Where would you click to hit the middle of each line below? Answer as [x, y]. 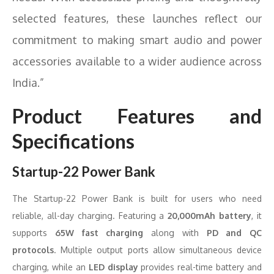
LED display [113, 267]
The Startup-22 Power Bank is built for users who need [137, 198]
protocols [33, 250]
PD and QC [234, 233]
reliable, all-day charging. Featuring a [90, 216]
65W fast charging [99, 233]
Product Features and [137, 116]
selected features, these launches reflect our [137, 18]
